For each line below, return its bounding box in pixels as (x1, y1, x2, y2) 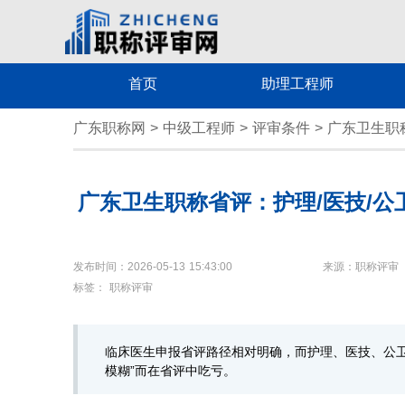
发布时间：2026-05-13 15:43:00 (72, 260, 232, 273)
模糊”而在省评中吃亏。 (104, 363, 236, 378)
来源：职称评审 (322, 260, 399, 273)
